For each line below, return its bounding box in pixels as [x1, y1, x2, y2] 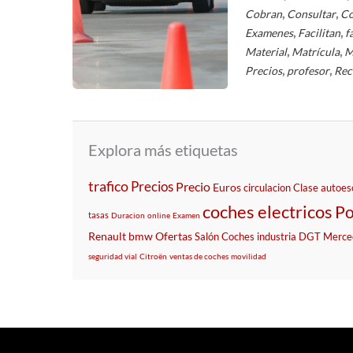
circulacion [243, 180, 291, 194]
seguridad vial [88, 251, 137, 261]
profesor [287, 63, 330, 77]
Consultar [287, 6, 336, 20]
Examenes [245, 25, 294, 39]
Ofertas [155, 229, 192, 243]
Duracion [111, 210, 145, 220]
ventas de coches [169, 251, 229, 261]
